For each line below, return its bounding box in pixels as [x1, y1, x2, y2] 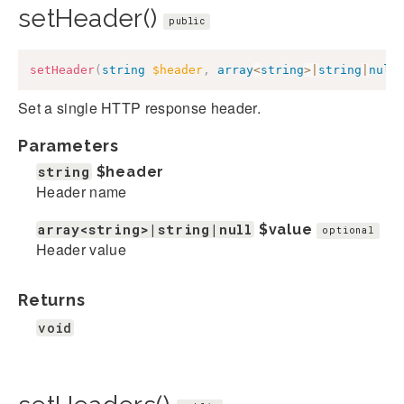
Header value [36, 238, 126, 260]
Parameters [18, 135, 119, 155]
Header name [36, 180, 127, 202]
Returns [18, 289, 86, 309]
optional [322, 225, 374, 237]
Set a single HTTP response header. [18, 96, 261, 118]
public [169, 14, 206, 27]
